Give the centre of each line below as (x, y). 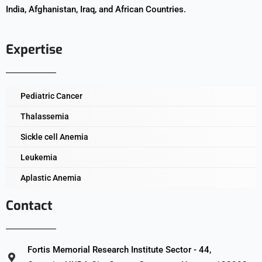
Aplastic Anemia (51, 177)
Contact (29, 205)
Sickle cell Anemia (54, 137)
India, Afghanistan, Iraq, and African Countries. (96, 9)
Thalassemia (45, 116)
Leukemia (39, 157)
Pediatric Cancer (51, 96)
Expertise (34, 49)
